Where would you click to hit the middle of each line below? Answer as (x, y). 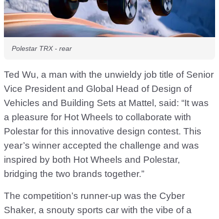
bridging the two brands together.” (74, 174)
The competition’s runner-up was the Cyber (94, 196)
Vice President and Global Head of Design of (98, 89)
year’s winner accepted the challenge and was (101, 146)
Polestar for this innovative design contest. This (103, 131)
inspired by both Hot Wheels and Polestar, (92, 160)
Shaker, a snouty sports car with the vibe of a (98, 210)
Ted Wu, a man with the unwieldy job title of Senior (109, 75)
